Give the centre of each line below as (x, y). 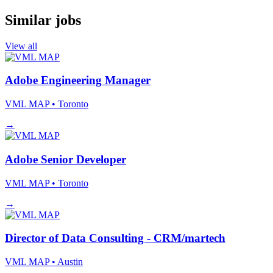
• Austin (67, 262)
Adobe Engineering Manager (78, 80)
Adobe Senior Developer (66, 159)
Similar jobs (43, 20)
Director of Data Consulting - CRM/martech (115, 238)
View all (21, 46)
